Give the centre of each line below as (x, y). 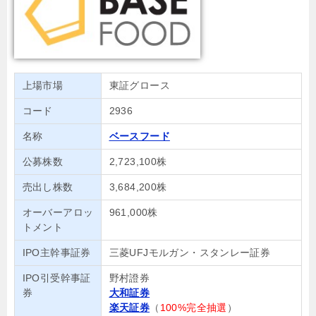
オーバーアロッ (58, 212)
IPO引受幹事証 (56, 278)
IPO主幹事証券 (56, 252)
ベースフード (139, 136)
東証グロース (139, 85)
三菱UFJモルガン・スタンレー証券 (190, 252)
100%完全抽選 (193, 307)
